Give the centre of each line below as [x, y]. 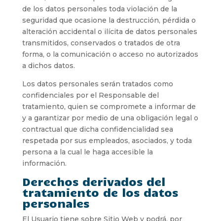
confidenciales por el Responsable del [90, 95]
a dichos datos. [48, 65]
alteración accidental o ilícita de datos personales [110, 31]
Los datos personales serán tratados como [97, 84]
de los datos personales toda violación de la [99, 9]
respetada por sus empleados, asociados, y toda [107, 140]
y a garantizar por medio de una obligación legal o [110, 118]
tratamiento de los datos [100, 192]
